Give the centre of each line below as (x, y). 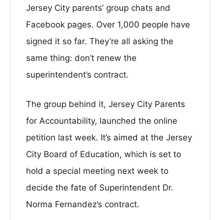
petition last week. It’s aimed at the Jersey (109, 137)
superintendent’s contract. (77, 75)
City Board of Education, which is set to (104, 154)
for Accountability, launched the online (102, 121)
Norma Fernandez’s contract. (83, 204)
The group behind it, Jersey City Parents (106, 104)
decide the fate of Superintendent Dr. (100, 188)
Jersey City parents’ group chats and (98, 8)
